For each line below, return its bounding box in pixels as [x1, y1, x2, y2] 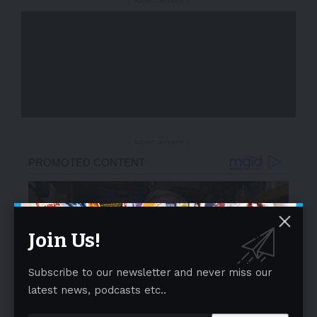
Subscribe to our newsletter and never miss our [28, 266, 272, 279]
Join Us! [28, 229, 100, 253]
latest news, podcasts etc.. [28, 284, 166, 297]
